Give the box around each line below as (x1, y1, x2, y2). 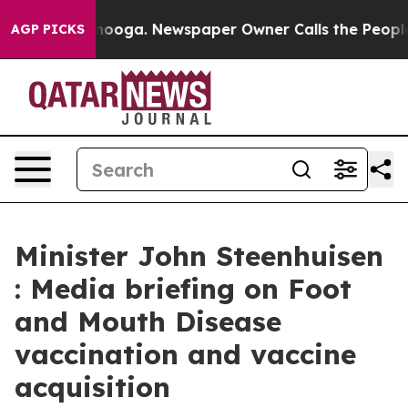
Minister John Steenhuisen (15, 239, 383, 273)
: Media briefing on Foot (15, 271, 352, 306)
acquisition (15, 370, 170, 404)
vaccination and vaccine (15, 337, 356, 372)
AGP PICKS (11, 21, 85, 37)
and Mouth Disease (15, 304, 281, 339)
